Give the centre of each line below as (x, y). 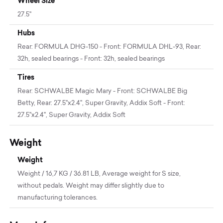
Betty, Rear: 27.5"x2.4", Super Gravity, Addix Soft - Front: (102, 103)
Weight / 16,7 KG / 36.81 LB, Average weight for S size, (99, 174)
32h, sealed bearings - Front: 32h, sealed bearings (91, 59)
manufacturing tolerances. (58, 198)
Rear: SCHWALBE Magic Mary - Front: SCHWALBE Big (103, 91)
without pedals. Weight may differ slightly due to (91, 186)
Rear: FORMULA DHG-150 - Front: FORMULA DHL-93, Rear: (110, 47)
